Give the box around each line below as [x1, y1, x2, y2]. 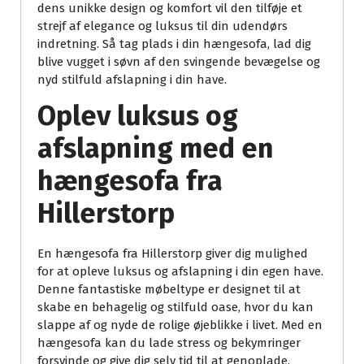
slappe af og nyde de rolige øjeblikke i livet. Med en [37, 318, 323, 333]
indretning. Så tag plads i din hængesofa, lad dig [37, 37, 311, 52]
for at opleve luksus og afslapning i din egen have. [37, 264, 323, 279]
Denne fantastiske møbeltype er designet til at [37, 282, 301, 297]
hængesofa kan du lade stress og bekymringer [37, 336, 301, 351]
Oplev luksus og [37, 99, 238, 133]
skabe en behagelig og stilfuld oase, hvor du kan [37, 300, 314, 315]
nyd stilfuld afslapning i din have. [37, 72, 227, 88]
